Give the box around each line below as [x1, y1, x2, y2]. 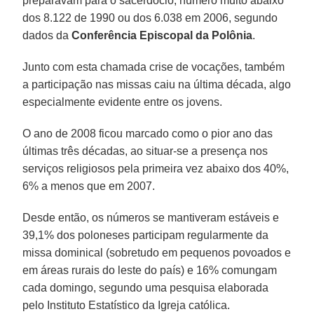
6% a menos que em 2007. [22, 179, 156, 192]
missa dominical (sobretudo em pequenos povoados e [22, 246, 292, 259]
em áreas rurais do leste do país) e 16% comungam [22, 264, 278, 276]
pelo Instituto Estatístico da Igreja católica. [22, 299, 231, 311]
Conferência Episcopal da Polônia [71, 29, 253, 41]
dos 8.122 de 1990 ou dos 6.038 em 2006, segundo [22, 11, 278, 24]
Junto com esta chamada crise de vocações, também [22, 60, 285, 73]
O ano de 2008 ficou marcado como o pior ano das [22, 127, 273, 139]
